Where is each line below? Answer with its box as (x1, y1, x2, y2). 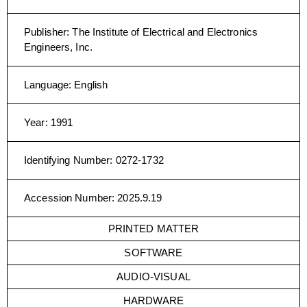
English (74, 79, 108, 90)
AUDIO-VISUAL (116, 271, 191, 282)
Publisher (24, 26, 67, 38)
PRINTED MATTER (108, 223, 199, 234)
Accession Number (24, 192, 112, 204)
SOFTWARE (124, 247, 183, 258)
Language (24, 79, 69, 90)
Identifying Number (24, 154, 110, 166)
